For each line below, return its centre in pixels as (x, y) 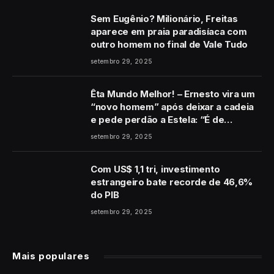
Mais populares (51, 256)
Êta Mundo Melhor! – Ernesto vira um (173, 94)
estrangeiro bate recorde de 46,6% (172, 182)
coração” (112, 133)
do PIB (105, 195)
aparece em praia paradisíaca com (169, 32)
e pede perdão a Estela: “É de (157, 120)
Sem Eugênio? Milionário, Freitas (164, 19)
